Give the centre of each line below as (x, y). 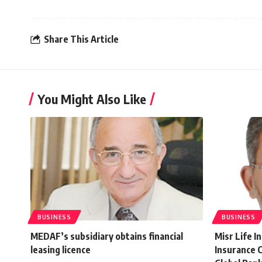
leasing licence (61, 249)
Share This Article (81, 39)
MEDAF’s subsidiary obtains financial (107, 236)
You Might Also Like (92, 99)
